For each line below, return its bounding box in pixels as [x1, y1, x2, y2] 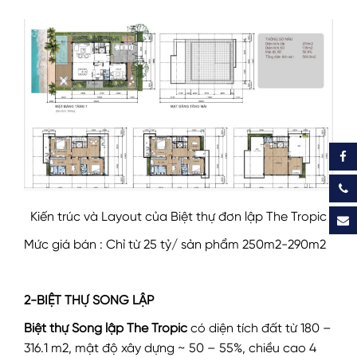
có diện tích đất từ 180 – [187, 322, 331, 335]
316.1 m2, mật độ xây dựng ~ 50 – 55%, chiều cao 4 [24, 342, 316, 355]
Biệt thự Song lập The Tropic [24, 322, 187, 335]
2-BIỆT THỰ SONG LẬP [24, 294, 154, 308]
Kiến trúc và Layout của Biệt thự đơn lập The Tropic [30, 210, 327, 224]
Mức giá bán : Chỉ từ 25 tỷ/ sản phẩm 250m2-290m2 [24, 238, 326, 252]
